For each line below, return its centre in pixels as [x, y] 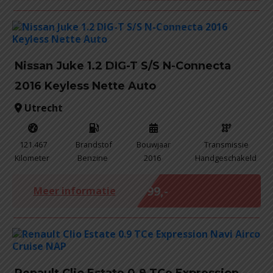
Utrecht [42, 108]
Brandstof [94, 144]
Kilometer [32, 158]
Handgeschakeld [225, 158]
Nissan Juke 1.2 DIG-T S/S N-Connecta [123, 66]
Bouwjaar [153, 144]
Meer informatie [74, 191]
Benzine [93, 158]
